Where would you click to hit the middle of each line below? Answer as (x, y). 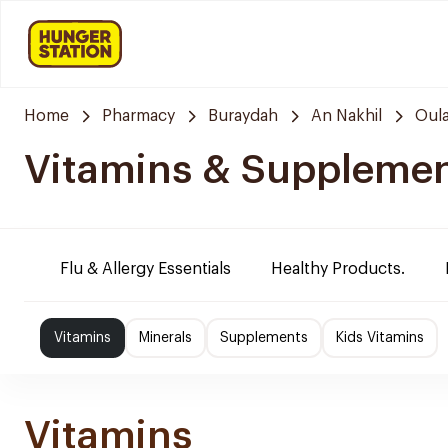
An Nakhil (346, 116)
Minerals (165, 338)
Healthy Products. (338, 269)
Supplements (264, 338)
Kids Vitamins (380, 338)
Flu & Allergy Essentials (145, 269)
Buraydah (243, 116)
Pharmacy (138, 116)
